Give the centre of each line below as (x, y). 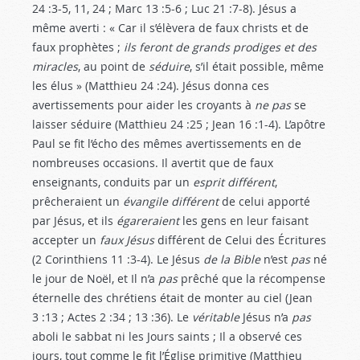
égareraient (148, 221)
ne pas (273, 105)
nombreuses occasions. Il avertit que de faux (153, 163)
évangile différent (171, 201)
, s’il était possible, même (257, 66)
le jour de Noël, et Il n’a (95, 278)
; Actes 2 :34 (92, 317)
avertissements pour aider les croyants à (143, 105)
